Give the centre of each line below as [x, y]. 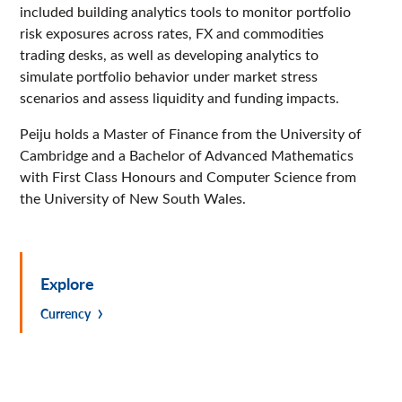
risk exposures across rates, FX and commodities [172, 32]
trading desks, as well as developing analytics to [170, 54]
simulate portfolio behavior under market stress [169, 75]
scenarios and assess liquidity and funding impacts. [180, 97]
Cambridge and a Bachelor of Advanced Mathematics [187, 154]
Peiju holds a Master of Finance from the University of [191, 133]
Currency [66, 313]
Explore [68, 283]
